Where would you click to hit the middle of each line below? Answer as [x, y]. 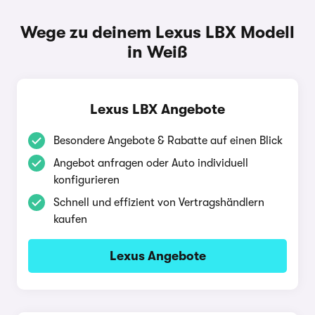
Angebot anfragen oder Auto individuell [151, 163]
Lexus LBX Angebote [157, 109]
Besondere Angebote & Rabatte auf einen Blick [168, 141]
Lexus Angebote [157, 256]
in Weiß [157, 52]
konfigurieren [86, 180]
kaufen [70, 219]
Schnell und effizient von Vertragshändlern [159, 202]
